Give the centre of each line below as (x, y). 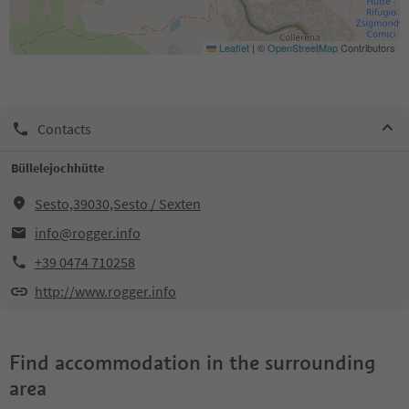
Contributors (367, 47)
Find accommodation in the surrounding (192, 362)
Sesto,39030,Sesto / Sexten (118, 204)
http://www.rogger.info (105, 291)
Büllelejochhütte (58, 168)
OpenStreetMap (303, 47)
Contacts (64, 128)
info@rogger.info (88, 233)
